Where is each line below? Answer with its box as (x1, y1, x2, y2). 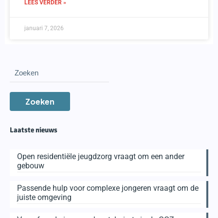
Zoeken (25, 96, 54, 107)
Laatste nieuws (10, 125, 57, 134)
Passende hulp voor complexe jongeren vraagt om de (17, 183, 199, 193)
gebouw (17, 161, 44, 170)
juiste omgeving (17, 192, 72, 202)
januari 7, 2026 (24, 24, 64, 32)
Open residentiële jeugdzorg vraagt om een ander (17, 151, 184, 161)
